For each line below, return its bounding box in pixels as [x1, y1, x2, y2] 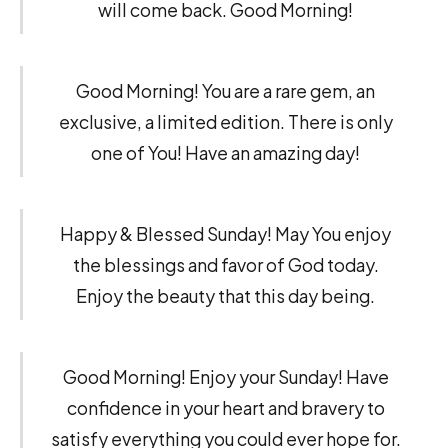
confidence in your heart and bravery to [66, 396, 385, 420]
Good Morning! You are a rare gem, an [76, 79, 375, 103]
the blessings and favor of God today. [72, 253, 379, 277]
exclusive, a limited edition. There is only [58, 110, 393, 134]
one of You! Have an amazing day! [91, 141, 360, 165]
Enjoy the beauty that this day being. [76, 284, 375, 308]
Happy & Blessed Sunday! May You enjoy [60, 222, 391, 246]
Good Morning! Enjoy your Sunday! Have [62, 365, 389, 389]
